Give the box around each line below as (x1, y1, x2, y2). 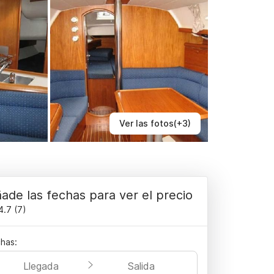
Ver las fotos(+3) (119, 118, 191, 128)
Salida (128, 260, 155, 272)
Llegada (23, 260, 59, 272)
